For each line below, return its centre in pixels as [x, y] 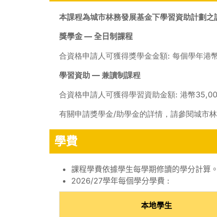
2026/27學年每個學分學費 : [120, 180]
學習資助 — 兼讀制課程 [100, 75]
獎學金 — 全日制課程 [96, 36]
